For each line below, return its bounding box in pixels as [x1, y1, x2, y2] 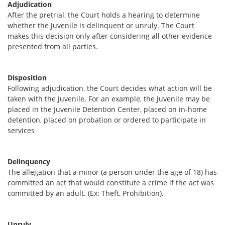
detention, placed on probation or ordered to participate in [8, 115, 206, 125]
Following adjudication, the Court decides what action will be [8, 83, 212, 93]
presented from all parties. [8, 42, 98, 51]
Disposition [8, 73, 47, 82]
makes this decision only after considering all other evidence [8, 31, 212, 41]
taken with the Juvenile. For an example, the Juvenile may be [8, 94, 210, 103]
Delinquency [8, 157, 50, 166]
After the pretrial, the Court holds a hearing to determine [8, 10, 200, 20]
